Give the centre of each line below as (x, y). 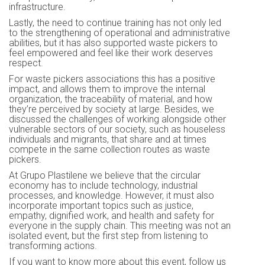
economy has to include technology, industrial (103, 185)
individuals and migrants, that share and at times (108, 139)
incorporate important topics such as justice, (101, 205)
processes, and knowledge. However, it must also (112, 195)
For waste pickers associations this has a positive (112, 79)
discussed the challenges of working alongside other (117, 119)
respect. (26, 63)
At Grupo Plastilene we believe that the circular (105, 175)
